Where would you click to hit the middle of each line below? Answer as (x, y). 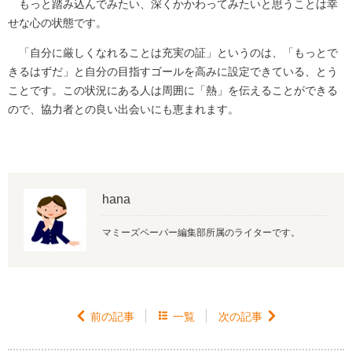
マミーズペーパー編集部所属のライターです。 (201, 231)
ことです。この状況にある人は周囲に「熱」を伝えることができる (173, 90)
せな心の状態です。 (57, 22)
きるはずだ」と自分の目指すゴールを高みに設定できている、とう (173, 71)
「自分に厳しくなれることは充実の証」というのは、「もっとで (173, 52)
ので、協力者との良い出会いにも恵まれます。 (123, 108)
